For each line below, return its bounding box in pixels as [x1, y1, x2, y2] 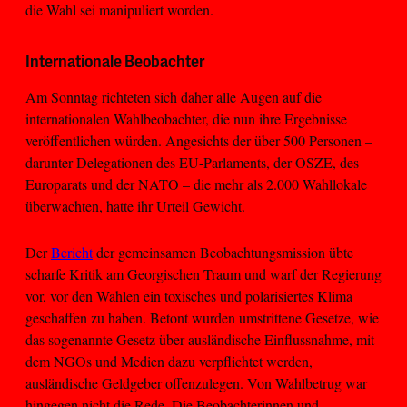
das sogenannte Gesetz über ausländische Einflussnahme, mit [25, 329, 374, 349]
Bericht [51, 242, 93, 262]
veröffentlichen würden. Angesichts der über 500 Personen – [25, 131, 372, 151]
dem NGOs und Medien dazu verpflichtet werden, [25, 351, 313, 371]
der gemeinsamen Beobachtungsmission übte [93, 242, 353, 262]
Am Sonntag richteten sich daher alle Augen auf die [25, 87, 322, 107]
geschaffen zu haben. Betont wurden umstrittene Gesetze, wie [25, 307, 379, 327]
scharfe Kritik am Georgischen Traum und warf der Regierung [25, 263, 382, 283]
